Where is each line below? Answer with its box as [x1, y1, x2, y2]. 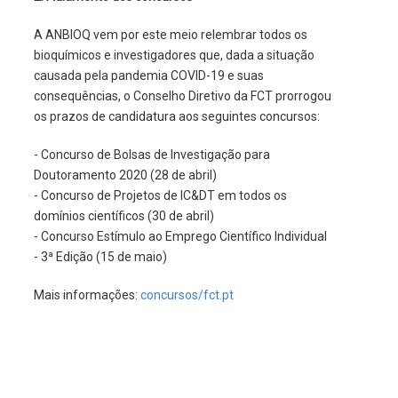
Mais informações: [33, 288, 140, 303]
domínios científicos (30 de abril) [33, 209, 214, 224]
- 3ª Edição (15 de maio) [33, 250, 167, 265]
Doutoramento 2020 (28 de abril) [33, 168, 217, 183]
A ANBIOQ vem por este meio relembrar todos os [33, 28, 307, 43]
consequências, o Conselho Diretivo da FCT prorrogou [33, 89, 331, 104]
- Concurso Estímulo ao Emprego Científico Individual [33, 229, 327, 244]
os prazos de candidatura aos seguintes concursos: [33, 109, 320, 124]
